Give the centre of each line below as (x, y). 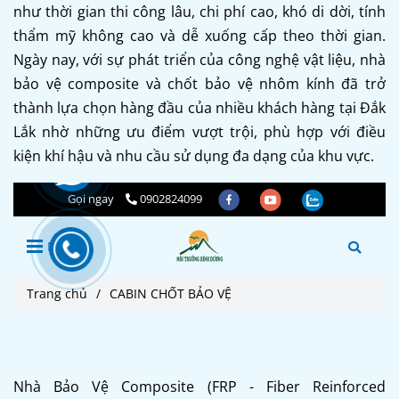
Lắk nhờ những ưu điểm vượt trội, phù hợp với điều (199, 131)
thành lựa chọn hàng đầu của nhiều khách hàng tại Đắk (199, 107)
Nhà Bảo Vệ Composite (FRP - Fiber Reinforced (199, 386)
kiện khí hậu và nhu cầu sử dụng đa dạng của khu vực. (194, 155)
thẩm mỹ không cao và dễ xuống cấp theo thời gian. (199, 35)
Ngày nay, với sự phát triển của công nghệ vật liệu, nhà (199, 59)
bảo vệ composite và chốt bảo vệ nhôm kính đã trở (199, 83)
